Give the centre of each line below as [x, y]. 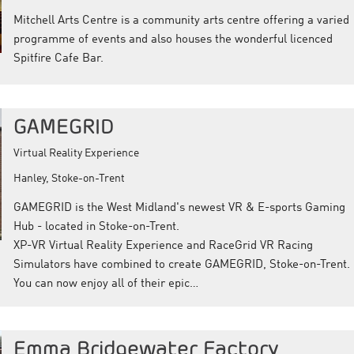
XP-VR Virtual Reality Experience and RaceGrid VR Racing [163, 246]
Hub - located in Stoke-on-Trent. [96, 227]
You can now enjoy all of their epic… [105, 284]
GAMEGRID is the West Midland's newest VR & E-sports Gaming [179, 208]
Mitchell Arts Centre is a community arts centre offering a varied [181, 21]
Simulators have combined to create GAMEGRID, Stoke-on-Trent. [181, 265]
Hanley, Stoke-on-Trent [69, 178]
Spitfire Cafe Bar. [58, 58]
